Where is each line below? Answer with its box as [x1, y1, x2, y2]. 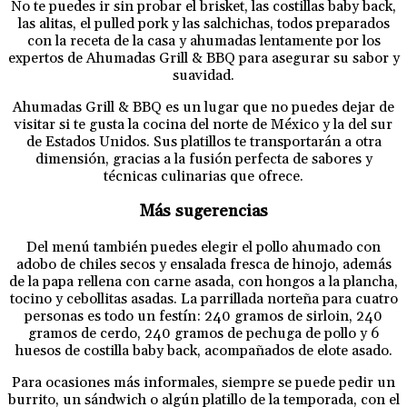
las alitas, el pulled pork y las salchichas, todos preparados [17, 14, 390, 33]
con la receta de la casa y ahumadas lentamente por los [26, 31, 381, 50]
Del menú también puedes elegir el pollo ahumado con [26, 237, 381, 256]
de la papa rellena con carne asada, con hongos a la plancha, [9, 272, 398, 291]
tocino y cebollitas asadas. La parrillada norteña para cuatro [9, 289, 398, 308]
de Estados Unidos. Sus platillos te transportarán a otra [25, 132, 382, 151]
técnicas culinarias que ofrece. [104, 166, 303, 185]
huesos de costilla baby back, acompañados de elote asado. [15, 341, 392, 360]
